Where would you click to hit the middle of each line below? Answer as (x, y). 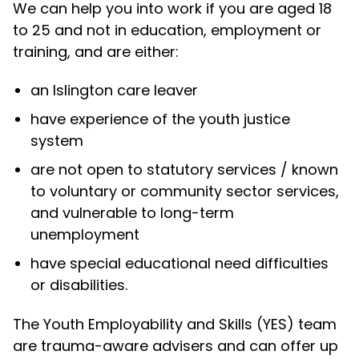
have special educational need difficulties (180, 264)
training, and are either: (95, 51)
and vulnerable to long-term (133, 213)
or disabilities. (79, 285)
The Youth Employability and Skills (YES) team (174, 324)
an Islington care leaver (117, 91)
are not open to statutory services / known (185, 170)
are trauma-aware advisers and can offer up (175, 345)
